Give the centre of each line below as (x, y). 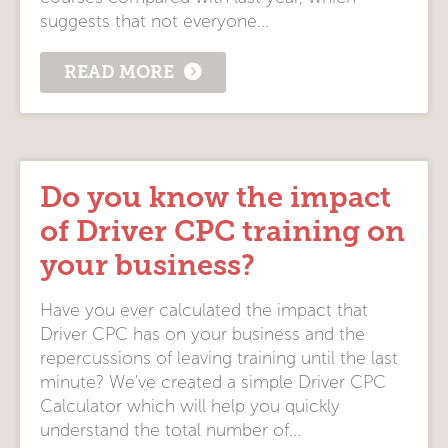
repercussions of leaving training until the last (219, 358)
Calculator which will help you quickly (190, 406)
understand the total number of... (170, 430)
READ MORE (119, 71)
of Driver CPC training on (222, 231)
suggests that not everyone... (154, 22)
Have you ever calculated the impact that (204, 310)
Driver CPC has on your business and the (202, 334)
